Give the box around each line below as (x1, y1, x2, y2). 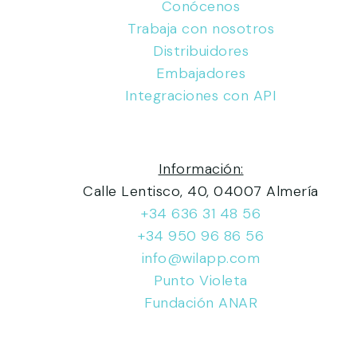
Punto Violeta (154, 271, 248, 290)
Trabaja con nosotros (127, 19, 274, 38)
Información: (158, 159, 244, 178)
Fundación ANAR (144, 293, 257, 312)
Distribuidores (153, 41, 249, 61)
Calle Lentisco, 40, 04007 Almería (83, 182, 319, 201)
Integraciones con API (124, 86, 277, 105)
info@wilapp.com (141, 249, 261, 268)
